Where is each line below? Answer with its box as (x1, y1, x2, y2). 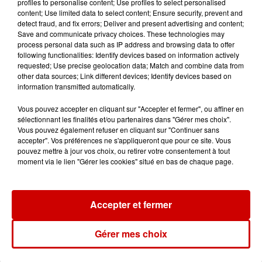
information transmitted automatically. (18, 81, 135, 91)
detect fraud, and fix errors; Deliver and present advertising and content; (18, 18, 244, 28)
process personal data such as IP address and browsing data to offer (18, 39, 235, 49)
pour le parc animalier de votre (82, 222, 245, 235)
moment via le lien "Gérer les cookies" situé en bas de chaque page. (18, 156, 233, 166)
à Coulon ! (82, 156, 135, 169)
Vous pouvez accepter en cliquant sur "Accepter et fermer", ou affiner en (18, 104, 244, 113)
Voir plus (205, 23, 244, 35)
